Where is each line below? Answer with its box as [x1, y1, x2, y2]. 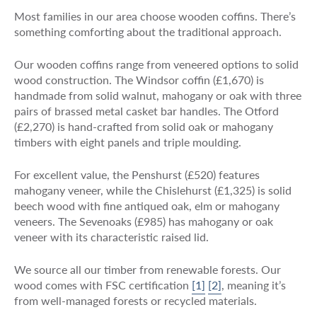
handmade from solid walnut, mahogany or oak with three [13, 86, 301, 103]
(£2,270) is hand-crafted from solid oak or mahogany [13, 117, 273, 134]
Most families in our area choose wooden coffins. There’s [13, 7, 296, 24]
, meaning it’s [221, 276, 286, 293]
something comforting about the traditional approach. [13, 23, 282, 40]
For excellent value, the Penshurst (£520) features [13, 166, 260, 183]
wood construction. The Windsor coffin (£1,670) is [13, 71, 264, 88]
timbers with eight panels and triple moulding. [13, 133, 241, 150]
